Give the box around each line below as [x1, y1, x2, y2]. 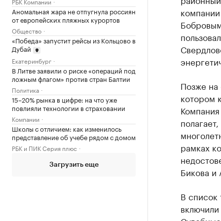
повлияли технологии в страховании [12, 102, 125, 112]
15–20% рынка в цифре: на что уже [12, 94, 117, 104]
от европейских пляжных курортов [12, 14, 120, 24]
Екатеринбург [12, 55, 51, 65]
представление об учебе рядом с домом [12, 131, 136, 142]
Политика [12, 84, 39, 94]
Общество [12, 26, 41, 35]
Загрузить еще [49, 161, 99, 168]
